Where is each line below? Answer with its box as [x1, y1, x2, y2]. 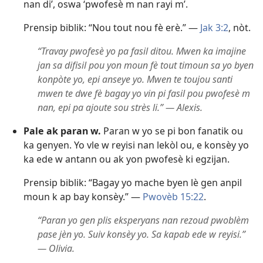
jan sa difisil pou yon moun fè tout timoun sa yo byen [38, 59, 254, 72]
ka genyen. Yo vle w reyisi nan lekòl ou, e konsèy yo [23, 139, 249, 152]
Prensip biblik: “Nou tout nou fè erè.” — [23, 21, 200, 35]
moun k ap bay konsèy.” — [23, 190, 143, 204]
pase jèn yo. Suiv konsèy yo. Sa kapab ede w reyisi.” [38, 228, 245, 241]
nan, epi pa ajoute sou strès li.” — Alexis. [38, 101, 203, 114]
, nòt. [228, 21, 251, 35]
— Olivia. [38, 242, 75, 255]
